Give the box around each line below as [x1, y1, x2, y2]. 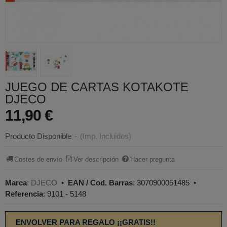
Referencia [5, 189, 43, 198]
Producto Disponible [5, 131, 71, 140]
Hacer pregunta [130, 156, 175, 164]
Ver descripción [73, 156, 119, 164]
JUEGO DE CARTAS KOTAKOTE [5, 80, 188, 94]
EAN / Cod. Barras [68, 178, 133, 187]
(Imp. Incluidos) [80, 131, 131, 140]
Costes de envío [14, 156, 63, 164]
